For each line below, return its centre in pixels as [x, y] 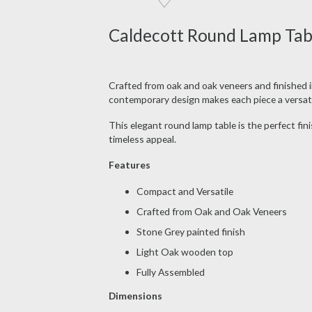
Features [129, 164]
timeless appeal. [142, 139]
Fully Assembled [170, 272]
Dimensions [135, 296]
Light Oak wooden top [185, 251]
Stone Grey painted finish [190, 231]
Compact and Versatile [185, 191]
